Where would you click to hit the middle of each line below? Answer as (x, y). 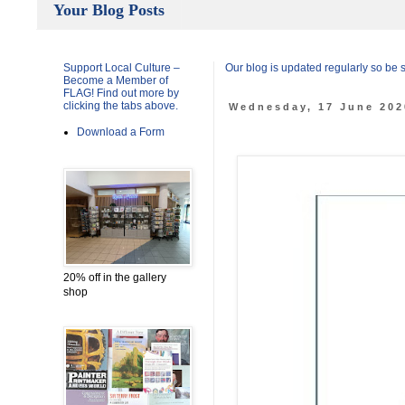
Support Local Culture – (122, 68)
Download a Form (121, 132)
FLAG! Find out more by (121, 94)
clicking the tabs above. (121, 106)
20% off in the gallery (115, 278)
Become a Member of (116, 81)
